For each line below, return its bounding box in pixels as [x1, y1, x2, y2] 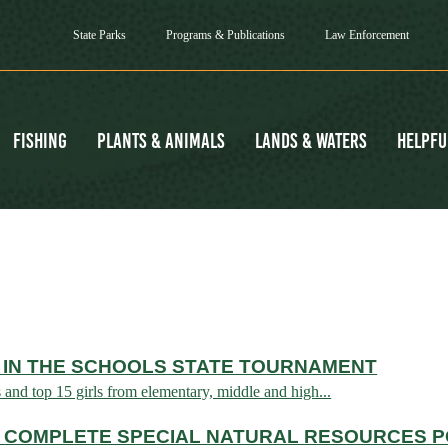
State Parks [72, 28, 126, 42]
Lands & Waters [254, 128, 367, 152]
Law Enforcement [324, 28, 409, 42]
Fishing [12, 128, 67, 152]
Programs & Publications [165, 28, 285, 42]
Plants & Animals [96, 128, 225, 152]
